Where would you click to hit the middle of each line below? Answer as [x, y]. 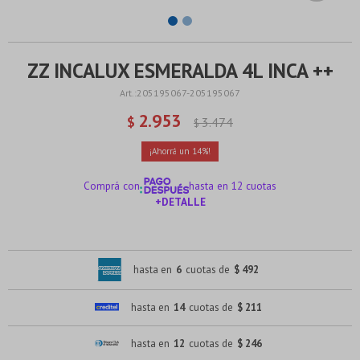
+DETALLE [180, 202]
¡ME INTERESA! [180, 237]
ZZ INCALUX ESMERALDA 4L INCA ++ [180, 71]
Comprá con [111, 186]
